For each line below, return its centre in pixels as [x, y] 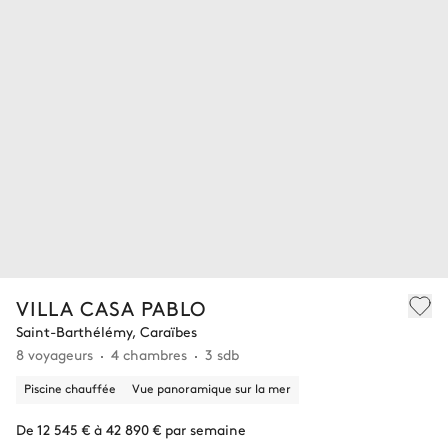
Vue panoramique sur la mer [211, 388]
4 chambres [149, 354]
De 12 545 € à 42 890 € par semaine [131, 429]
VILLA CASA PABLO [111, 308]
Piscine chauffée [70, 388]
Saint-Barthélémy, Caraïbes [106, 331]
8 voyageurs [54, 354]
